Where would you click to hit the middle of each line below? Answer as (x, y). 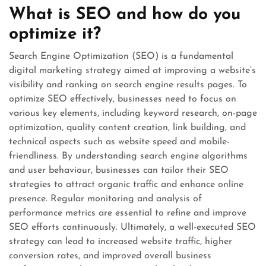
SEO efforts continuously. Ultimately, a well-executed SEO (132, 227)
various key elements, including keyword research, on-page (133, 113)
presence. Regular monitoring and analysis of (105, 199)
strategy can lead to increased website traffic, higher (121, 241)
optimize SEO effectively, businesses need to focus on (123, 99)
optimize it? (55, 34)
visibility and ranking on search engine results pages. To (128, 85)
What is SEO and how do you (125, 15)
